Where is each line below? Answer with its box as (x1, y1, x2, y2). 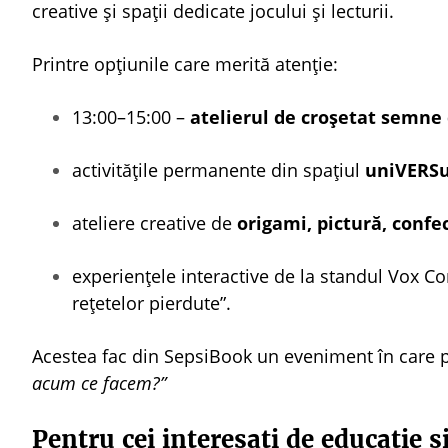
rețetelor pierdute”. (72, 291, 231, 315)
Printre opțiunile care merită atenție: (32, 52, 338, 76)
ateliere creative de (72, 211, 237, 235)
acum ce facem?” (32, 371, 166, 395)
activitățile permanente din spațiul (72, 158, 365, 182)
